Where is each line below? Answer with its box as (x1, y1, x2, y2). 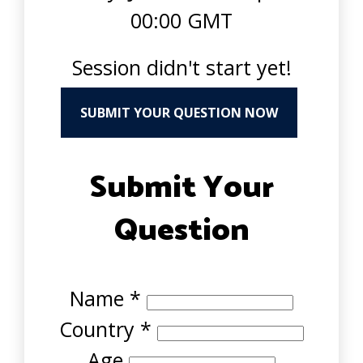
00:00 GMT (130, 6, 233, 34)
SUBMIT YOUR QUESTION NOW (80, 104, 278, 122)
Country (59, 315, 140, 343)
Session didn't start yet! (71, 53, 292, 81)
